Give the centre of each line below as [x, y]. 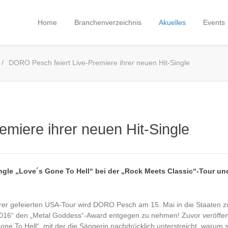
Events [214, 23]
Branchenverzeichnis [108, 23]
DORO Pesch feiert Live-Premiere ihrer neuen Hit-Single [99, 63]
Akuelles [172, 23]
